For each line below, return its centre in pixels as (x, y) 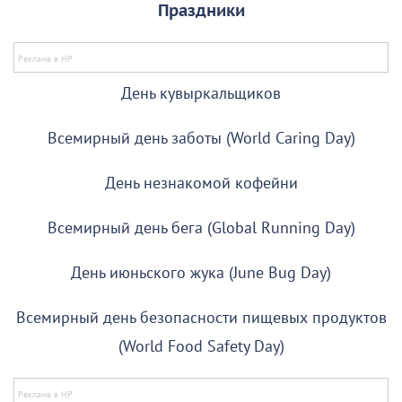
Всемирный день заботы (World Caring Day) (201, 139)
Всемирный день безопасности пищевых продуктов (201, 319)
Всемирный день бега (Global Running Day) (201, 229)
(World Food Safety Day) (201, 347)
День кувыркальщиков (201, 94)
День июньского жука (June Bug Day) (201, 274)
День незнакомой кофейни (201, 184)
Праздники (201, 12)
